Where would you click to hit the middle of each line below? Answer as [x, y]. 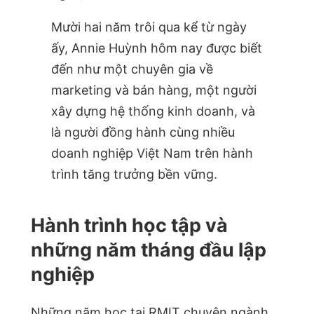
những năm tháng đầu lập [149, 250]
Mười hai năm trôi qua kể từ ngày [149, 27]
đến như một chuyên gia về [132, 69]
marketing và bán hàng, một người [153, 90]
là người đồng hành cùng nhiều [143, 132]
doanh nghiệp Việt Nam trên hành [152, 153]
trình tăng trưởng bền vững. [134, 174]
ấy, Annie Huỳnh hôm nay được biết [156, 48]
